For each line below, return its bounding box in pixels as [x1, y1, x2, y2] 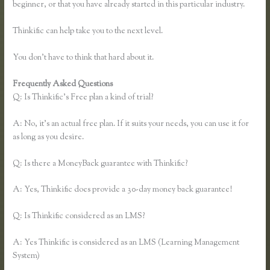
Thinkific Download [115, 78, 184, 90]
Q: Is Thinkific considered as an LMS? [13, 210, 145, 223]
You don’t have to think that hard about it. [13, 51, 154, 64]
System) [13, 250, 40, 263]
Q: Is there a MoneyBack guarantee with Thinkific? [13, 157, 188, 170]
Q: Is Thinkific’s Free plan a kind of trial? [13, 91, 154, 104]
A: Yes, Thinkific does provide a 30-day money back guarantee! [13, 184, 233, 196]
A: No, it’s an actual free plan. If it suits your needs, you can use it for [13, 118, 250, 130]
